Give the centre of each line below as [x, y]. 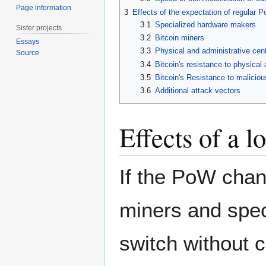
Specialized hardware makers [205, 24]
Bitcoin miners [179, 38]
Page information [44, 7]
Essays [28, 42]
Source [28, 53]
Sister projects [39, 28]
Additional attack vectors [197, 91]
